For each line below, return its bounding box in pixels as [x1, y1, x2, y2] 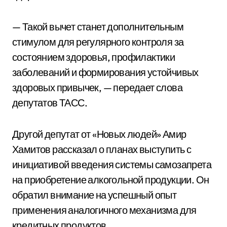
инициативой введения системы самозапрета [12, 158, 211, 171]
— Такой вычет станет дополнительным [12, 20, 183, 33]
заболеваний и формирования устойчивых [12, 66, 199, 79]
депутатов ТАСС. [12, 96, 87, 109]
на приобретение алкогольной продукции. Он [12, 173, 209, 186]
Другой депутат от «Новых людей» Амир [12, 128, 186, 140]
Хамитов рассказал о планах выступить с [12, 143, 192, 156]
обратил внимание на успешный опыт [12, 188, 177, 201]
